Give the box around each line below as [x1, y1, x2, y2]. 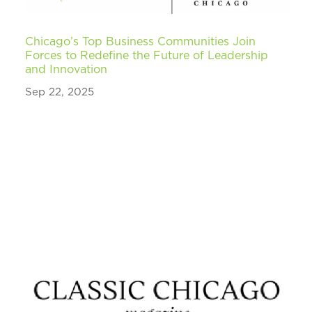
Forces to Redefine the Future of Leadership [25, 50, 269, 62]
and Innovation [25, 64, 108, 76]
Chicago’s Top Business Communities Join [25, 36, 256, 48]
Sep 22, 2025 [25, 87, 95, 98]
